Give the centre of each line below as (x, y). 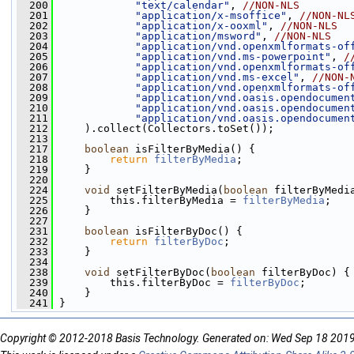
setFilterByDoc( (160, 272)
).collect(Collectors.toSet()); (164, 128)
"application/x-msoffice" (211, 15)
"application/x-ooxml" (201, 26)
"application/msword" (198, 36)
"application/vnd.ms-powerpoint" (233, 56)
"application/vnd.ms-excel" (217, 77)
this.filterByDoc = (141, 282)
